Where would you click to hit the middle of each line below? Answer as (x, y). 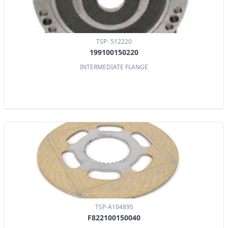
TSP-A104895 (114, 207)
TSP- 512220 (114, 42)
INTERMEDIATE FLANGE (114, 67)
